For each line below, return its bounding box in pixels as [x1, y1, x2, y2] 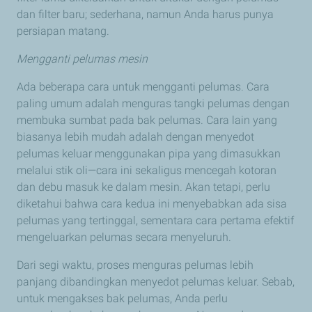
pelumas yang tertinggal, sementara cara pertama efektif [17, 214, 294, 228]
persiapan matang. [17, 24, 109, 38]
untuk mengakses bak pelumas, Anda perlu [17, 292, 228, 306]
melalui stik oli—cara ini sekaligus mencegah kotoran [17, 164, 276, 178]
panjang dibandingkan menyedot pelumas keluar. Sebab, [17, 275, 295, 289]
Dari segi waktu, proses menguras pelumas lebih [17, 258, 253, 272]
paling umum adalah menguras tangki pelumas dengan [17, 97, 290, 111]
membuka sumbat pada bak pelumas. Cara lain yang [17, 114, 277, 127]
